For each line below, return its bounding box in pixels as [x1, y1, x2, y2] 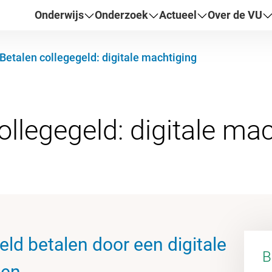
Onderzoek [95, 8, 149, 21]
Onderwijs [35, 8, 84, 21]
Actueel [159, 8, 197, 21]
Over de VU [208, 8, 263, 21]
